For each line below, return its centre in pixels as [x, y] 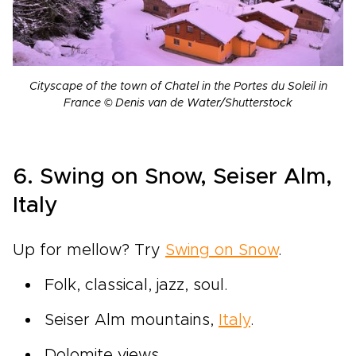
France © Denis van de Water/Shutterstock [178, 104]
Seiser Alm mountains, [132, 321]
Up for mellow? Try [89, 251]
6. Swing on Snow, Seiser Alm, [172, 178]
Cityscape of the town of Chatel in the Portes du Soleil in [178, 87]
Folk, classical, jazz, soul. [136, 286]
